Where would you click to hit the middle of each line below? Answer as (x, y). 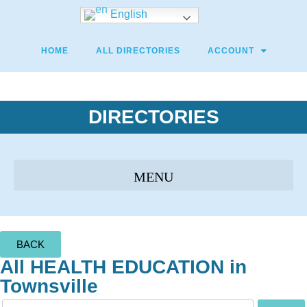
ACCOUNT (231, 51)
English (127, 14)
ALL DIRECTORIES (138, 51)
